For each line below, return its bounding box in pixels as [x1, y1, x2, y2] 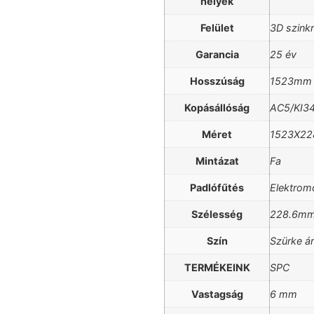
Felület [200, 22, 234, 34]
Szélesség [191, 208, 243, 221]
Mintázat [195, 155, 239, 168]
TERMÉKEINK [184, 261, 250, 274]
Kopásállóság [184, 102, 250, 114]
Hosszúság [189, 75, 245, 88]
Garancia [195, 48, 239, 61]
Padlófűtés [190, 182, 244, 194]
